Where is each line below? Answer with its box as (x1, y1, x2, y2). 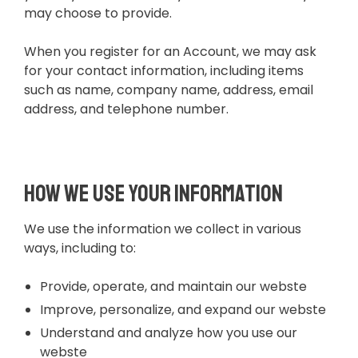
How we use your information (24, 178, 283, 209)
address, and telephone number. (24, 100, 229, 119)
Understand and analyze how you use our (40, 324, 297, 343)
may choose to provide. (24, 4, 172, 23)
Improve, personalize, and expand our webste (40, 300, 326, 320)
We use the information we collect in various (24, 220, 301, 239)
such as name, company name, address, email (24, 81, 313, 100)
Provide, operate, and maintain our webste (40, 277, 307, 296)
